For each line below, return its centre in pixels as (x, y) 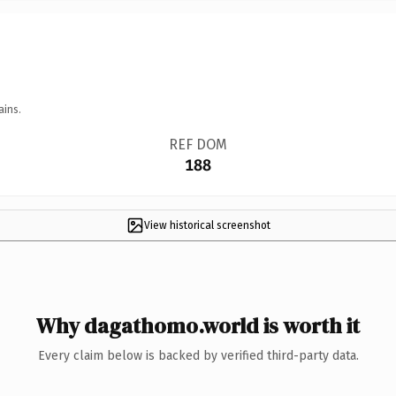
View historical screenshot (207, 225)
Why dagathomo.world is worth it (198, 325)
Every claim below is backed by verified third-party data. (198, 355)
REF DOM (198, 144)
